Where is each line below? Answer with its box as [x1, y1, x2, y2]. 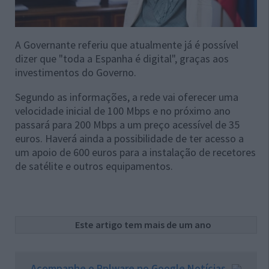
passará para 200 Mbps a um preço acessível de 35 [15, 117, 240, 131]
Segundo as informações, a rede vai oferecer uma [15, 89, 238, 104]
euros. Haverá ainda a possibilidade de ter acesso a [15, 131, 244, 145]
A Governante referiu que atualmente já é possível [15, 37, 238, 52]
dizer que [15, 51, 59, 65]
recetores [213, 145, 256, 159]
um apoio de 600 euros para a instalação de [15, 145, 213, 159]
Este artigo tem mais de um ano [74, 219, 211, 231]
